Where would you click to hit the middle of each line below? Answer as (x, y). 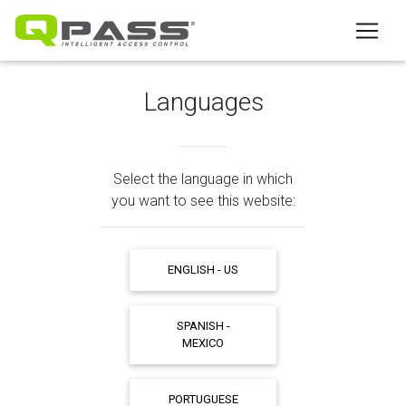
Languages (203, 102)
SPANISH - (203, 326)
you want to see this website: (203, 201)
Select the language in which (203, 179)
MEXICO (203, 343)
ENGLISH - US (203, 270)
